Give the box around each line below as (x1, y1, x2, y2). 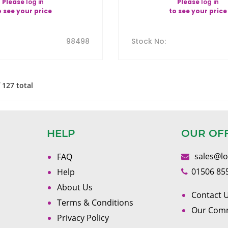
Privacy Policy (56, 212, 109, 223)
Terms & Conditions (56, 197, 133, 208)
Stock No (131, 36, 165, 46)
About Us (56, 182, 93, 193)
